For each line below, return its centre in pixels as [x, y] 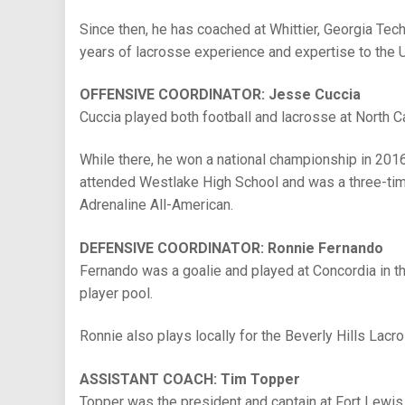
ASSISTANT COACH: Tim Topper [190, 379]
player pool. [116, 293]
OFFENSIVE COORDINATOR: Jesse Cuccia [220, 95]
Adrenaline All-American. [156, 205]
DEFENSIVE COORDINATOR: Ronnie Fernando [231, 248]
